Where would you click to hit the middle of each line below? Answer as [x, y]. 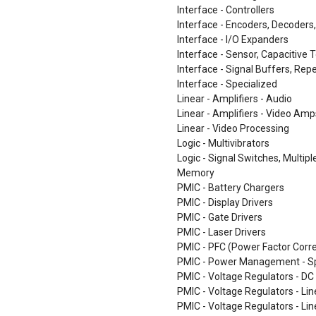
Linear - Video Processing [233, 128]
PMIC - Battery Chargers [231, 188]
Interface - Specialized [227, 84]
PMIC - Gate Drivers [220, 217]
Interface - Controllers [226, 10]
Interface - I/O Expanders [233, 39]
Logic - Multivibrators [223, 143]
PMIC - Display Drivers [225, 202]
